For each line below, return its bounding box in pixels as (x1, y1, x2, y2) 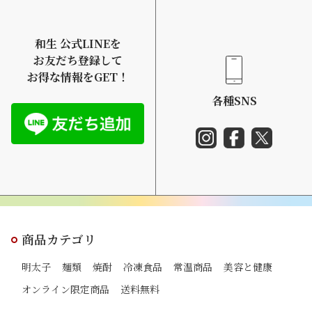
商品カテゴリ (22, 231, 96, 249)
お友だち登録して (33, 52, 123, 69)
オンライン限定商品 (22, 282, 109, 297)
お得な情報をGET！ (26, 69, 129, 86)
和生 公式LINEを (34, 36, 121, 52)
